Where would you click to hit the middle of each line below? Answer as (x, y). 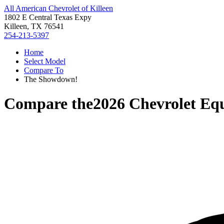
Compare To (44, 70)
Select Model (45, 61)
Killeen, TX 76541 (34, 26)
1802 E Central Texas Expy (48, 17)
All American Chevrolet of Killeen (58, 8)
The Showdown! (51, 79)
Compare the (48, 104)
